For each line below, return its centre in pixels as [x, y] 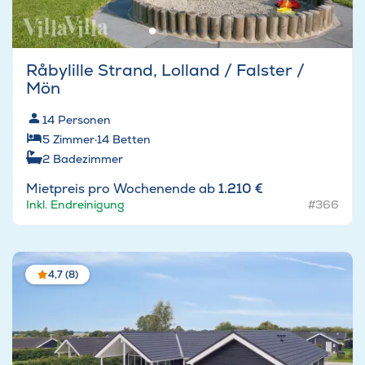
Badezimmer [88, 159]
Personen [84, 120]
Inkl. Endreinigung [75, 205]
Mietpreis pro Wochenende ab [122, 189]
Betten [132, 140]
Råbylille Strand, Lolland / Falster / [165, 70]
